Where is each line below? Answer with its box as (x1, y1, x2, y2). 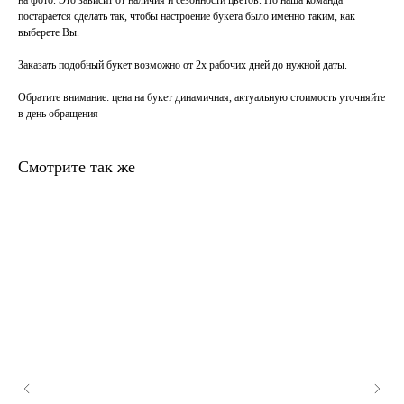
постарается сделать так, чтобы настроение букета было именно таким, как (18, 10, 355, 23)
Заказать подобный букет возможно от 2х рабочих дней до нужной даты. (18, 59, 347, 72)
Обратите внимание (18, 91, 106, 105)
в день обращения (18, 107, 98, 121)
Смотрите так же (18, 158, 135, 177)
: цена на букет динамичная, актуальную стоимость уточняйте (106, 91, 385, 105)
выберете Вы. (18, 26, 79, 40)
